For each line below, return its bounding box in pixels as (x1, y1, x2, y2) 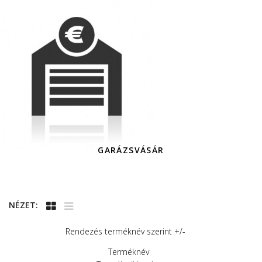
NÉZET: (9, 199, 38, 211)
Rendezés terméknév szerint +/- (65, 226, 185, 237)
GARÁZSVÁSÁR (98, 144, 164, 156)
